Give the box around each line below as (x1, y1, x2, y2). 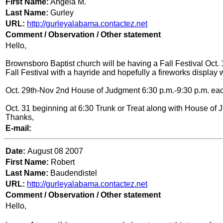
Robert (51, 158, 75, 167)
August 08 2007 (27, 147, 83, 156)
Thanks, (5, 113, 34, 122)
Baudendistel (48, 169, 97, 178)
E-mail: (5, 124, 31, 133)
